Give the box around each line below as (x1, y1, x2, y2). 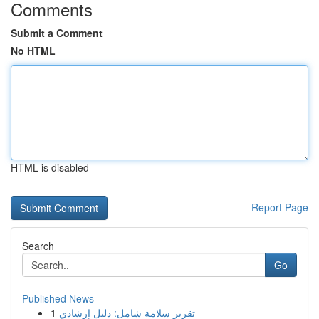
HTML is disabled (11, 160, 89, 174)
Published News (22, 291, 94, 305)
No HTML (11, 43, 56, 58)
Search (22, 239, 54, 253)
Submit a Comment (11, 26, 103, 40)
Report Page (251, 200, 308, 214)
